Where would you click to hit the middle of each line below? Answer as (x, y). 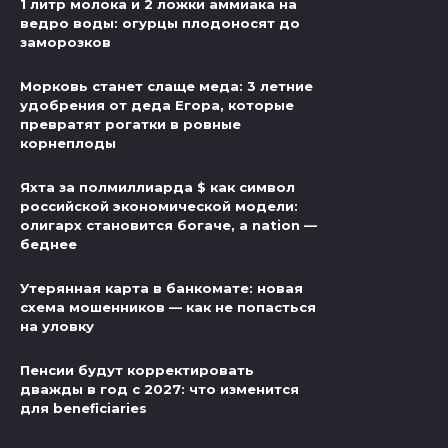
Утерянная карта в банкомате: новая (161, 288)
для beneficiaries (83, 408)
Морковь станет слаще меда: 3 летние (166, 86)
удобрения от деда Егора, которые (157, 105)
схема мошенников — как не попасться (168, 307)
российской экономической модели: (159, 206)
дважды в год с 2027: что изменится (159, 389)
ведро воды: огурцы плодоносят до (160, 22)
